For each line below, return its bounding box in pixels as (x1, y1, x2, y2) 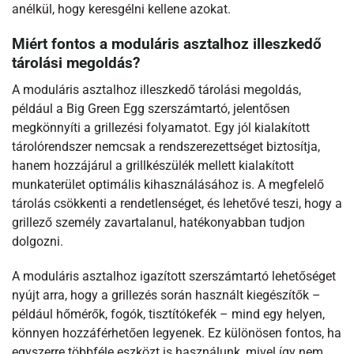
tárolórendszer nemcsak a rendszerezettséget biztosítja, (12, 139, 320, 154)
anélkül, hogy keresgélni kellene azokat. (12, 2, 231, 17)
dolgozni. (12, 234, 63, 249)
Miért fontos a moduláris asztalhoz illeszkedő (12, 36, 322, 54)
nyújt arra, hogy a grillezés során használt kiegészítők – (12, 288, 321, 303)
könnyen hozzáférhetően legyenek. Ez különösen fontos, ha (12, 326, 341, 341)
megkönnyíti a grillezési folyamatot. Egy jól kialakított (12, 120, 310, 135)
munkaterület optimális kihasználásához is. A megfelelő (12, 177, 324, 192)
